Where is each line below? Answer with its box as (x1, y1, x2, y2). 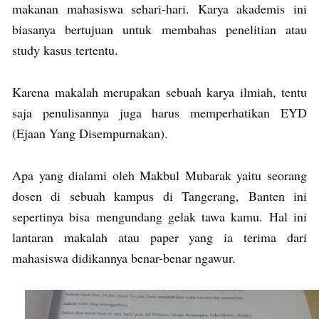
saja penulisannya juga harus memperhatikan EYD (12, 104, 307, 122)
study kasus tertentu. (12, 41, 118, 59)
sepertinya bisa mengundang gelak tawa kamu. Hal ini (12, 208, 307, 226)
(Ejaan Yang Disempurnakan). (12, 125, 168, 142)
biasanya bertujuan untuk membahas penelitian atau (12, 21, 307, 38)
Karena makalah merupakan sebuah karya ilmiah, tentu (12, 83, 307, 101)
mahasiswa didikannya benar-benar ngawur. (12, 249, 236, 267)
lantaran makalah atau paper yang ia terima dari (12, 229, 307, 246)
